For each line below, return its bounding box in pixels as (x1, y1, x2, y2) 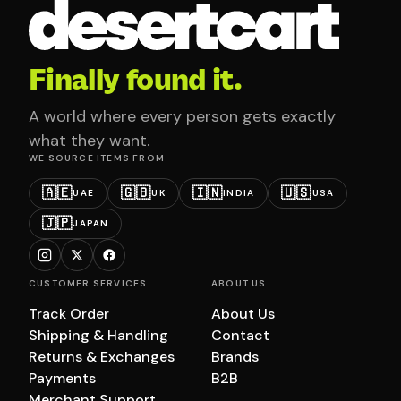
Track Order (29, 303, 109, 323)
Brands (211, 346, 259, 366)
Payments (29, 368, 96, 388)
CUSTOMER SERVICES (29, 277, 148, 289)
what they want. (29, 129, 149, 151)
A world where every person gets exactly (29, 105, 336, 127)
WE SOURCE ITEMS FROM (29, 151, 165, 164)
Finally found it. (29, 60, 243, 98)
